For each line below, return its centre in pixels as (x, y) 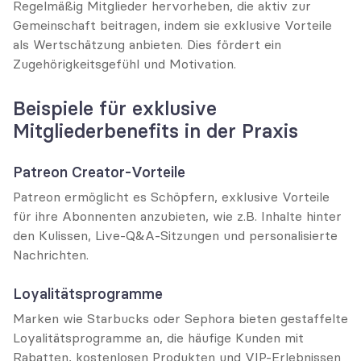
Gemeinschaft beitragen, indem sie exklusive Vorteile (172, 25)
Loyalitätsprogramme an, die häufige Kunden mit (158, 338)
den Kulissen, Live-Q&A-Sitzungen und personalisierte (175, 235)
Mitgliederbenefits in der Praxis (156, 131)
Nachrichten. (51, 255)
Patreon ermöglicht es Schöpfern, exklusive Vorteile (171, 197)
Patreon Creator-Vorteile (99, 172)
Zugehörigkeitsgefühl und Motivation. (124, 64)
